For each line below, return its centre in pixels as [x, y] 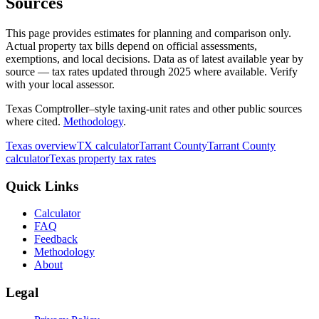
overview [54, 145]
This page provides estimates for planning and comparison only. [148, 33]
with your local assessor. [60, 84]
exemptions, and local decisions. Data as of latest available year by [155, 58]
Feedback [56, 239]
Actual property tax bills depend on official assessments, [131, 46]
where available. [229, 71]
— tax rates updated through [101, 71]
